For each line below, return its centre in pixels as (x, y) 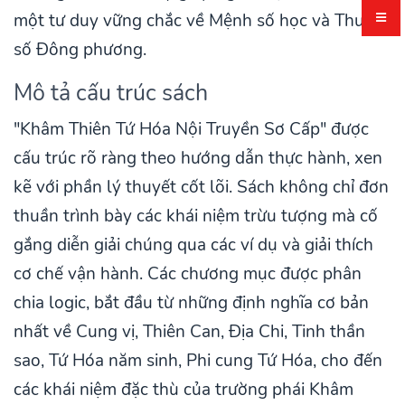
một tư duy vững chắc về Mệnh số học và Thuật (197, 21)
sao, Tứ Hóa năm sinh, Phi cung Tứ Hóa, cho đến (198, 361)
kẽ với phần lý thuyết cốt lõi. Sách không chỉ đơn (201, 188)
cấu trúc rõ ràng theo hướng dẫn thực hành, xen (198, 159)
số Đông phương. (80, 50)
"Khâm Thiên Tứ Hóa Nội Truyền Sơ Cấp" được (191, 130)
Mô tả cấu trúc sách (111, 93)
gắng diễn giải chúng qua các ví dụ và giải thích (193, 245)
